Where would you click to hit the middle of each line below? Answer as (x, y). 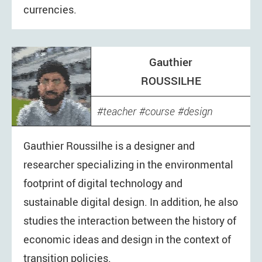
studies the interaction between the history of (130, 221)
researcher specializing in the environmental (128, 165)
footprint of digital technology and (103, 183)
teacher (120, 111)
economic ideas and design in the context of (127, 239)
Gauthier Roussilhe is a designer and (109, 146)
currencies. (50, 10)
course (160, 111)
